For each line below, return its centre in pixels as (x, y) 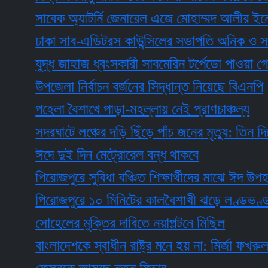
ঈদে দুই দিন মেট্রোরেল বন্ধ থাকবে (88, 155)
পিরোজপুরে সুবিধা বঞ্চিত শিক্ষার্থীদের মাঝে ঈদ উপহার (127, 178)
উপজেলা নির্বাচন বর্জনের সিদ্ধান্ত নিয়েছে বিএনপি (120, 87)
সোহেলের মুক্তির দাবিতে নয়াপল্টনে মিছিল (101, 223)
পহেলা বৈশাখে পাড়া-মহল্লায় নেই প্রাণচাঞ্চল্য (113, 109)
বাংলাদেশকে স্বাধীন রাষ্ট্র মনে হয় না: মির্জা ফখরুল (123, 246)
